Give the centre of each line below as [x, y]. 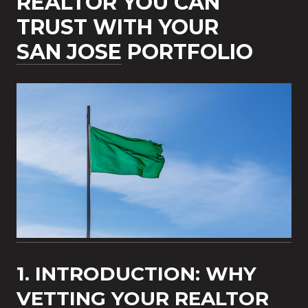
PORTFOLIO [187, 52]
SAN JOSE [69, 52]
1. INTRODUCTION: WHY [136, 273]
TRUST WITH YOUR [118, 27]
